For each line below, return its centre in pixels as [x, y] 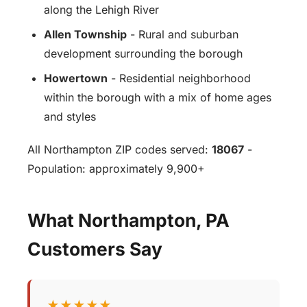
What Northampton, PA [128, 220]
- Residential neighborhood [179, 78]
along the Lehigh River [101, 10]
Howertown [76, 78]
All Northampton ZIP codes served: [120, 150]
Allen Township [85, 35]
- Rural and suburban [183, 35]
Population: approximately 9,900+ [116, 169]
